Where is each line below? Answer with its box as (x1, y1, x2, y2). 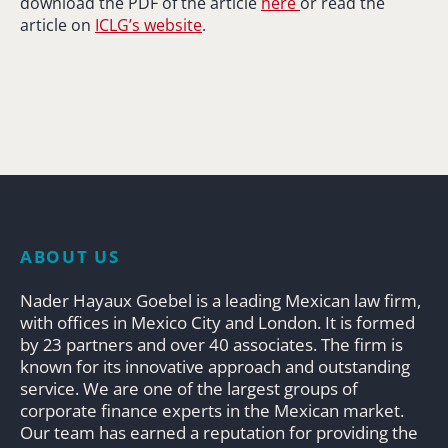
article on (20, 13, 95, 36)
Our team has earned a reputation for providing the (20, 420, 418, 444)
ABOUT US (20, 244, 120, 268)
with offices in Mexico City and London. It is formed (20, 310, 415, 334)
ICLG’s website (95, 13, 202, 36)
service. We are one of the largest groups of (20, 376, 358, 400)
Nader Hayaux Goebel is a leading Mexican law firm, (20, 288, 421, 312)
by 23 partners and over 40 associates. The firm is (20, 332, 403, 356)
